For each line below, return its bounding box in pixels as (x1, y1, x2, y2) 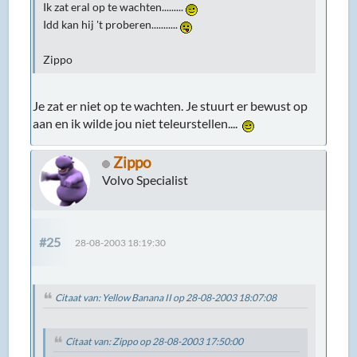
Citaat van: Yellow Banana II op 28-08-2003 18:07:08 (55, 292, 277, 304)
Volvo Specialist (102, 172, 189, 188)
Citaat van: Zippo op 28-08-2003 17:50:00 (65, 335, 244, 348)
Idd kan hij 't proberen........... (43, 18, 181, 32)
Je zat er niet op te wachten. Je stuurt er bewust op (33, 98, 308, 114)
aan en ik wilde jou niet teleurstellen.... (33, 116, 243, 131)
